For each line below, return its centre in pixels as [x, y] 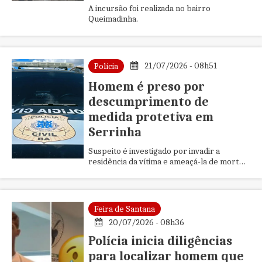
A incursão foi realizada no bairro [149, 8]
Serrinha [115, 132]
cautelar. [104, 182]
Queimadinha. [113, 19]
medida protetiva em [151, 117]
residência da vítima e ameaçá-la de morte [166, 161]
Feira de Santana [124, 209]
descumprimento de [148, 102]
